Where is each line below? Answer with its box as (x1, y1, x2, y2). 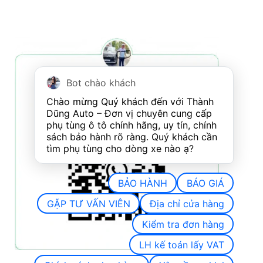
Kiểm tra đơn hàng (141, 218, 224, 230)
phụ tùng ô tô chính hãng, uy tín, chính (46, 119, 217, 131)
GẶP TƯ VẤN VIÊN (46, 197, 130, 210)
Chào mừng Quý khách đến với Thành (46, 96, 214, 107)
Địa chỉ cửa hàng (149, 197, 224, 210)
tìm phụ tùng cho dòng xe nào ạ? (46, 143, 194, 154)
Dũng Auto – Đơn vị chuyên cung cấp (46, 107, 212, 119)
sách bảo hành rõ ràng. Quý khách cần (46, 131, 217, 143)
